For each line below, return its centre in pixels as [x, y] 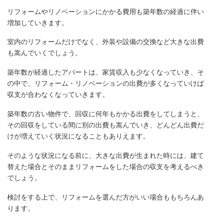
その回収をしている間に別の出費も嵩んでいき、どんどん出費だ [106, 125]
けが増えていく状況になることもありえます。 [78, 136]
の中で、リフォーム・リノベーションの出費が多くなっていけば [106, 84]
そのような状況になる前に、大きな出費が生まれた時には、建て [106, 155]
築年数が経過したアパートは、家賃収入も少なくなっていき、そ [106, 72]
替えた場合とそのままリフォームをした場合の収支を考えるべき [106, 166]
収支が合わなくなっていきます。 [58, 95]
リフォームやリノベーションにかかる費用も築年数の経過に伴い [106, 11]
